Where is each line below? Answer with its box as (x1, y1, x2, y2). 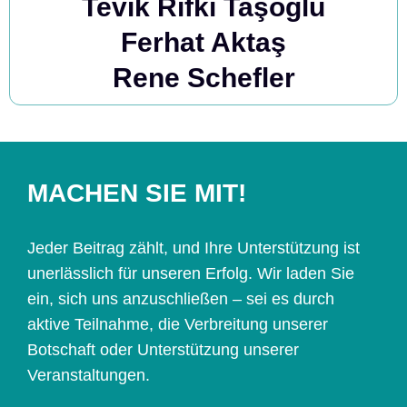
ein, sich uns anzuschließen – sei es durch (27, 290, 334, 309)
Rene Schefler (112, 63, 295, 94)
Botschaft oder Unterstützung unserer (27, 341, 299, 360)
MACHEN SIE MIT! (27, 179, 246, 208)
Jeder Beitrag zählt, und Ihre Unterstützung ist (27, 239, 360, 258)
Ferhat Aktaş (121, 27, 286, 58)
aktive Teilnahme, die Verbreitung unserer (27, 315, 328, 334)
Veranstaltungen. (27, 366, 154, 385)
